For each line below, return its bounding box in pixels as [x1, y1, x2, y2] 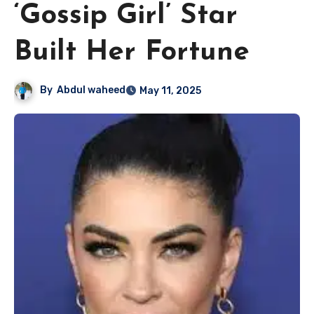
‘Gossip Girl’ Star [14, 2, 238, 31]
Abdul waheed [57, 84, 126, 97]
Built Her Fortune [14, 39, 250, 67]
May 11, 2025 [139, 85, 202, 97]
